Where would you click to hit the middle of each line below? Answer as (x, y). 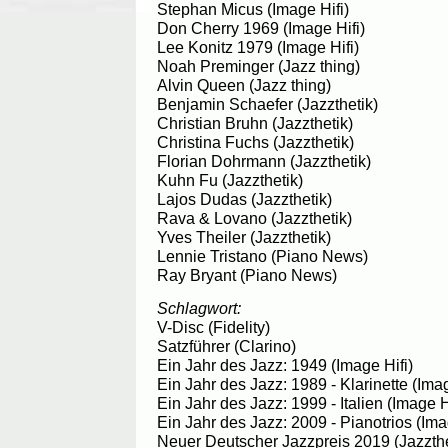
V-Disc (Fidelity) (213, 326)
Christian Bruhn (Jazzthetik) (255, 123)
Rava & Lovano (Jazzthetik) (254, 218)
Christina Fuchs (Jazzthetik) (255, 142)
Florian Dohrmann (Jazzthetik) (264, 161)
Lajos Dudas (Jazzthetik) (244, 199)
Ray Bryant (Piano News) (247, 275)
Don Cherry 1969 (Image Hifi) (261, 28)
